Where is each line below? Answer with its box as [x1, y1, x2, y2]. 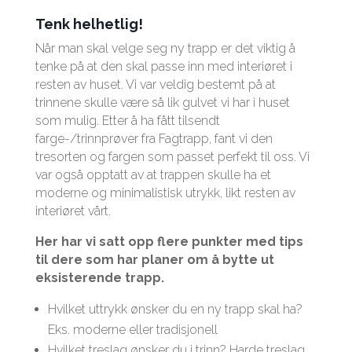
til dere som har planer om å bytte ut [35, 251, 274, 267]
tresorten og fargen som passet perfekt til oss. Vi [35, 148, 310, 164]
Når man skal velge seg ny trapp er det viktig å [35, 40, 295, 56]
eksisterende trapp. [35, 269, 164, 285]
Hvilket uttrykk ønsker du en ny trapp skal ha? [47, 301, 302, 317]
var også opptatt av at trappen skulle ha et [35, 167, 271, 182]
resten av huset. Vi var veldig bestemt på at [35, 76, 276, 92]
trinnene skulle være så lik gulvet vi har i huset [35, 94, 290, 110]
